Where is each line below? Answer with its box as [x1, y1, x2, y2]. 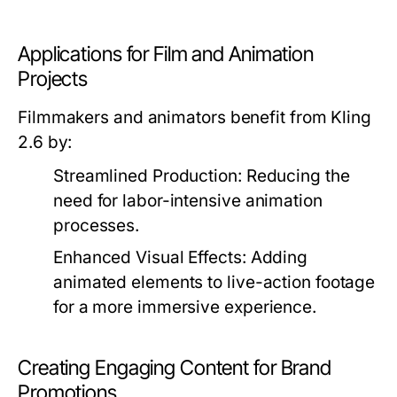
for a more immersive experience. [53, 297, 316, 317]
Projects [18, 66, 89, 91]
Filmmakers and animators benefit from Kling [18, 107, 371, 128]
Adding [245, 247, 308, 268]
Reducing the [241, 166, 350, 186]
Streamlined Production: [53, 166, 242, 186]
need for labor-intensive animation [53, 191, 323, 211]
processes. [53, 215, 140, 236]
